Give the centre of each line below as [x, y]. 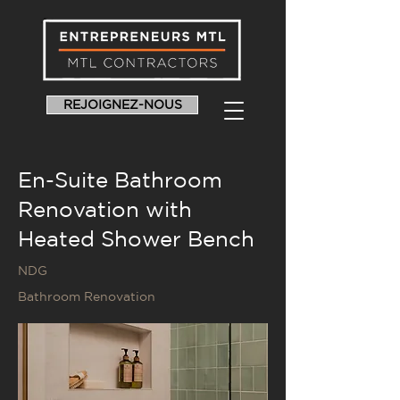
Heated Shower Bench [136, 238]
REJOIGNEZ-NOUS [122, 104]
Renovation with [105, 209]
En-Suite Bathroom [120, 179]
